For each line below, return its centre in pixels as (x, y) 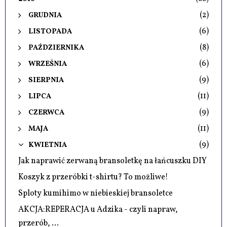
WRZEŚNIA (48, 64)
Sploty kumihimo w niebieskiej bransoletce (96, 193)
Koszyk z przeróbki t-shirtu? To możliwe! (93, 177)
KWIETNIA (48, 145)
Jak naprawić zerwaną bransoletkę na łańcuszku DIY (112, 161)
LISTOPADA (50, 31)
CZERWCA (46, 112)
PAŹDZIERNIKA (56, 47)
